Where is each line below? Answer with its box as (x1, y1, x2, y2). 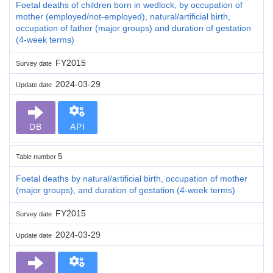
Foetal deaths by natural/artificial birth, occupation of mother (16, 173, 247, 183)
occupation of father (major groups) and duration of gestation (16, 23, 251, 33)
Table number (16, 152, 58, 160)
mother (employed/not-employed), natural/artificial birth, (16, 11, 230, 21)
